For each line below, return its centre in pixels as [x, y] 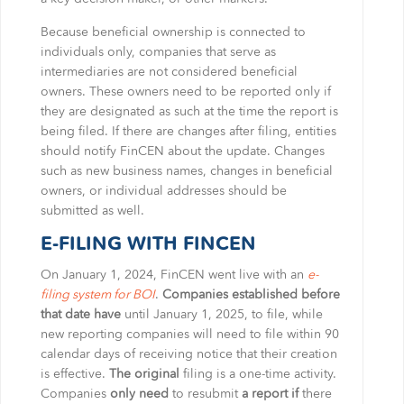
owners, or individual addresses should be [163, 191]
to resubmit [205, 394]
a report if [270, 394]
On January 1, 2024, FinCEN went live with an [174, 275]
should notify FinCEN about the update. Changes [182, 151]
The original [144, 374]
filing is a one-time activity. [257, 374]
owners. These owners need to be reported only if [185, 92]
